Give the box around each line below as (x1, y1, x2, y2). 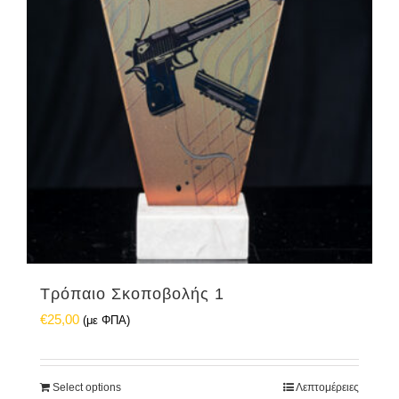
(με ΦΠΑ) (83, 314, 130, 327)
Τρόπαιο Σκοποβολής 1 (40, 285, 224, 303)
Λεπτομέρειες (296, 381, 359, 394)
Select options (53, 381, 121, 394)
